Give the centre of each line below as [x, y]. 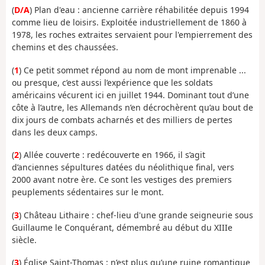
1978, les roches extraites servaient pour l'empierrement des [132, 35]
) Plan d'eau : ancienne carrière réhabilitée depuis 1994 [139, 10]
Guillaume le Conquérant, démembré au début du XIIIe [122, 227]
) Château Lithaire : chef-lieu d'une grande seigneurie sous [136, 215]
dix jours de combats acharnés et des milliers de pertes [122, 119]
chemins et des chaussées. [65, 47]
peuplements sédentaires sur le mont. [88, 192]
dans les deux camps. [55, 132]
